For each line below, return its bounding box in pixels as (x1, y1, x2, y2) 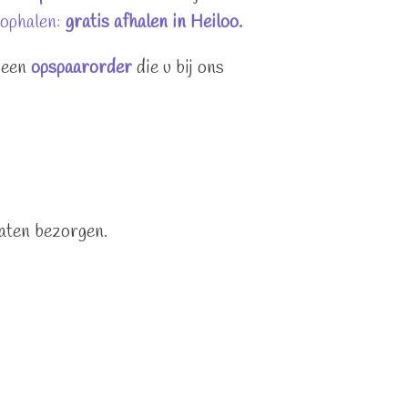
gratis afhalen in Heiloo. (66, 9, 242, 35)
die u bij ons (137, 55, 224, 80)
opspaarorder (31, 55, 132, 80)
